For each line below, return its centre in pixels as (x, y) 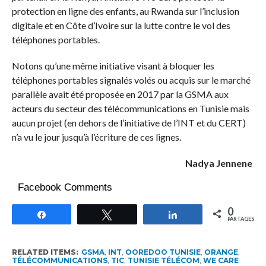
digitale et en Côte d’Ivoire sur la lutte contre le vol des (121, 25)
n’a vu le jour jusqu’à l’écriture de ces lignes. (96, 137)
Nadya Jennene (220, 163)
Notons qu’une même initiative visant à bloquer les (113, 65)
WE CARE (221, 260)
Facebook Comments (65, 187)
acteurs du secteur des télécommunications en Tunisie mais (130, 108)
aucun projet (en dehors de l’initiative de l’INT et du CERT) (129, 122)
